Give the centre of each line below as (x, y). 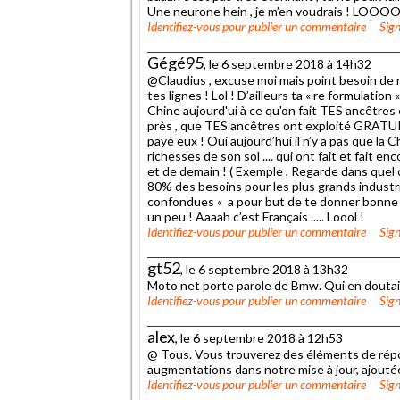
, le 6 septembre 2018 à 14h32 (287, 63)
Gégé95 (175, 62)
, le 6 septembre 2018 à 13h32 (264, 269)
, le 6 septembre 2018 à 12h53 (259, 337)
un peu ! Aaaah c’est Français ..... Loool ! (256, 216)
